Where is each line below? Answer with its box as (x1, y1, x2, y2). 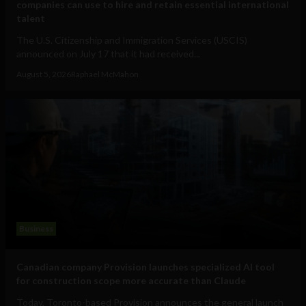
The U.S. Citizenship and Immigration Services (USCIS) (16, 34, 247, 46)
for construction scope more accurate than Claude (16, 275, 246, 287)
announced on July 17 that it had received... (16, 48, 200, 60)
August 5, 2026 (16, 69, 71, 80)
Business (19, 223, 53, 234)
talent (16, 12, 45, 25)
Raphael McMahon (71, 69, 139, 80)
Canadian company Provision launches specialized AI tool (16, 261, 275, 273)
